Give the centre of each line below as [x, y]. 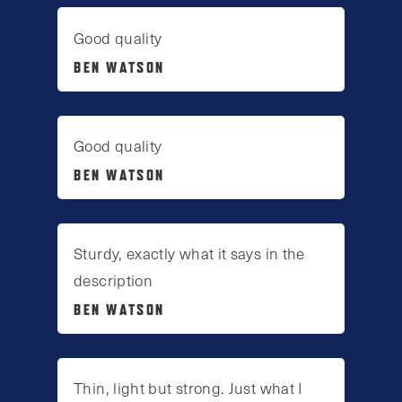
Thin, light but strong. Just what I [188, 388]
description [114, 280]
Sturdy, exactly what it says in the [189, 253]
